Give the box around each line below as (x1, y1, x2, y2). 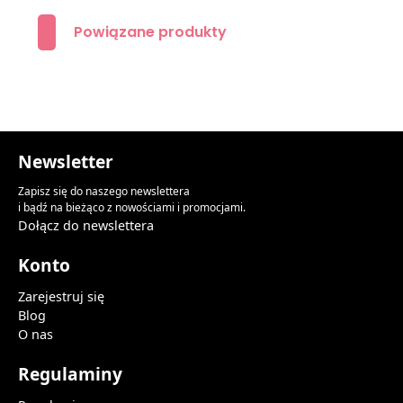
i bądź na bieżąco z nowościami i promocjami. (18, 199, 246, 215)
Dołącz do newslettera (18, 216, 154, 234)
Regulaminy (18, 361, 122, 386)
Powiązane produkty (74, 21, 228, 42)
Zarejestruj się (18, 287, 104, 305)
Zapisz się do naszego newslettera (18, 183, 190, 199)
